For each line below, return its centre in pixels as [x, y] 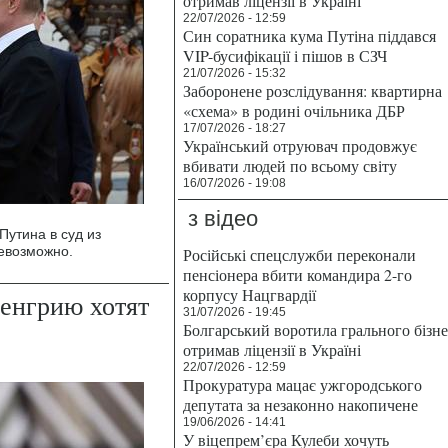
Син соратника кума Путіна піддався [309, 35]
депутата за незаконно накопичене [300, 404]
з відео [223, 218]
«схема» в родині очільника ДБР [294, 110]
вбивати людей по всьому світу [290, 165]
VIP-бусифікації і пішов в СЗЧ [285, 55]
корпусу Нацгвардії [249, 294]
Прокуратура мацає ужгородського [302, 384]
